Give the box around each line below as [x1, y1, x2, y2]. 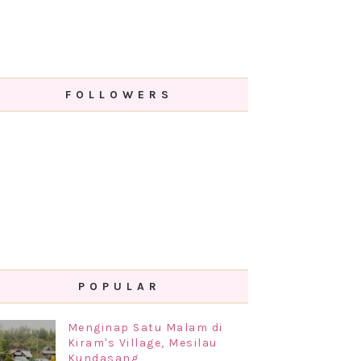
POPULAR [77, 280, 161, 293]
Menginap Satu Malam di [67, 321, 223, 334]
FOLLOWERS [65, 88, 174, 102]
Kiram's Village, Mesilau [67, 336, 218, 350]
